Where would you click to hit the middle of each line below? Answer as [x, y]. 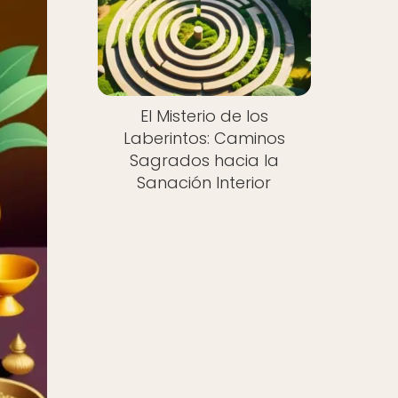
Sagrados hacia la [204, 161]
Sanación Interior [204, 183]
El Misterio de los [204, 116]
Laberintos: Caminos [204, 139]
